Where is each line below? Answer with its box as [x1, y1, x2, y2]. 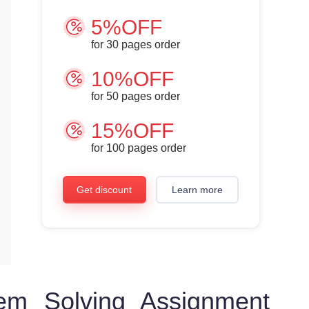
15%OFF [91, 119, 174, 142]
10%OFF [91, 68, 174, 90]
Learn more [171, 184, 223, 195]
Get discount [77, 184, 132, 195]
